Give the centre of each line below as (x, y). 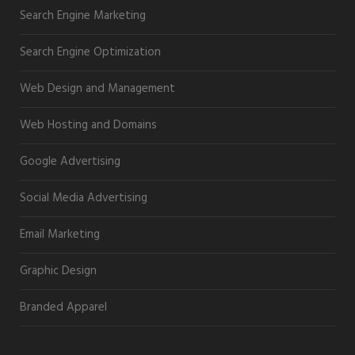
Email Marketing (60, 234)
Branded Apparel (63, 307)
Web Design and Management (97, 88)
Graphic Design (58, 271)
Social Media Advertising (84, 198)
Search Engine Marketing (83, 15)
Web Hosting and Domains (88, 125)
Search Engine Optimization (90, 52)
